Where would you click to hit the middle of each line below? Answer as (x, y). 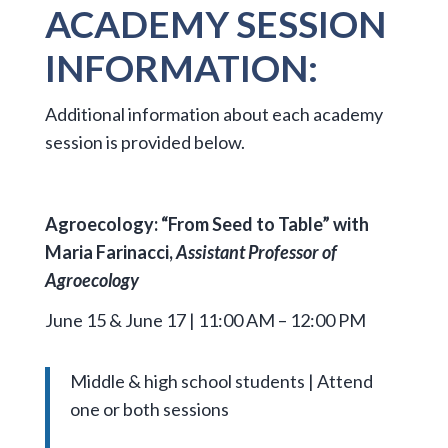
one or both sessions (149, 408)
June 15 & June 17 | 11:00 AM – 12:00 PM (205, 320)
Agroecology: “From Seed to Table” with (206, 223)
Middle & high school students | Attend (221, 380)
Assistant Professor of (256, 251)
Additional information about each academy (213, 114)
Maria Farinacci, (110, 251)
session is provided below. (144, 142)
